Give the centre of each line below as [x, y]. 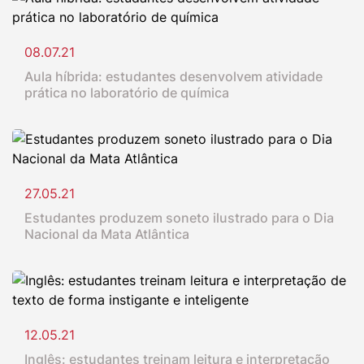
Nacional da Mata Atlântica [107, 234]
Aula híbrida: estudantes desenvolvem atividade [173, 77]
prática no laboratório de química [127, 93]
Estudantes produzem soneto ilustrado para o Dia [179, 218]
